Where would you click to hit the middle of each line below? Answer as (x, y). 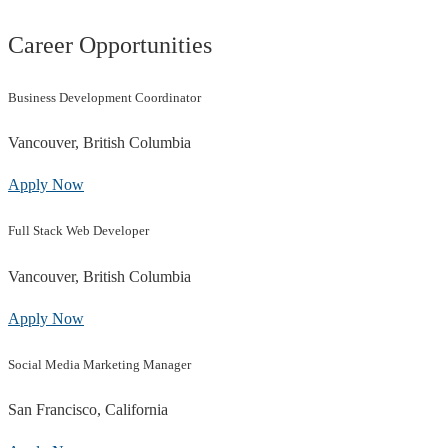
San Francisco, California (88, 409)
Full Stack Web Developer (78, 231)
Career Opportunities (110, 44)
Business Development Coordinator (104, 97)
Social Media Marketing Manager (99, 364)
